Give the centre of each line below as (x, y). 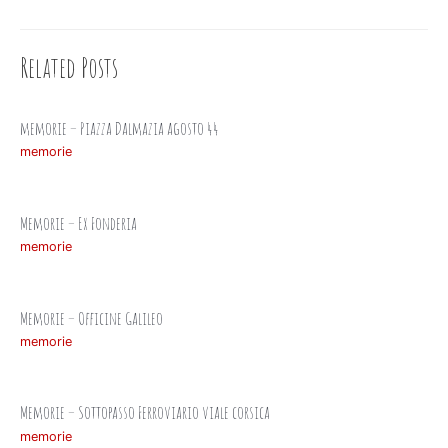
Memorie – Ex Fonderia (78, 222)
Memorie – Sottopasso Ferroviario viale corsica (145, 412)
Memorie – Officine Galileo (91, 317)
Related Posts (69, 68)
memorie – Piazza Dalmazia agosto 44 (119, 128)
